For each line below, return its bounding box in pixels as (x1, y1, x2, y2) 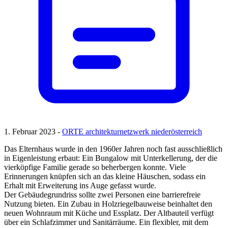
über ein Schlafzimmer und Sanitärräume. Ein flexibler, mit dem (4, 218, 208, 227)
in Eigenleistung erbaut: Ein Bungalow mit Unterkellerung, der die (4, 154, 217, 163)
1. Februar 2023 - (4, 127, 62, 136)
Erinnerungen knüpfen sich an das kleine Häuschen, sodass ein (4, 172, 206, 181)
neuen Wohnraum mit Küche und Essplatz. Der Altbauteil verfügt (4, 209, 214, 218)
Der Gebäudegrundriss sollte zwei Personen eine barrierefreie (4, 190, 201, 199)
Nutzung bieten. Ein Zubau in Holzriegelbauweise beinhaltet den (4, 199, 212, 209)
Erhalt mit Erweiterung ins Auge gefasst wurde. (4, 181, 156, 190)
